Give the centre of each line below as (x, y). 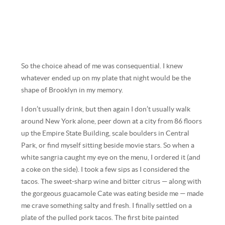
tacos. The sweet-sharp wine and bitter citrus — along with (111, 181)
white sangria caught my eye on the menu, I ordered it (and (111, 157)
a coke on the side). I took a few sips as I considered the (105, 169)
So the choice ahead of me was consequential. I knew (102, 66)
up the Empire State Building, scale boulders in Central (105, 133)
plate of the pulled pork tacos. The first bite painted (100, 217)
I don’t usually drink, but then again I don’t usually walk (106, 109)
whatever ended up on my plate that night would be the (106, 78)
